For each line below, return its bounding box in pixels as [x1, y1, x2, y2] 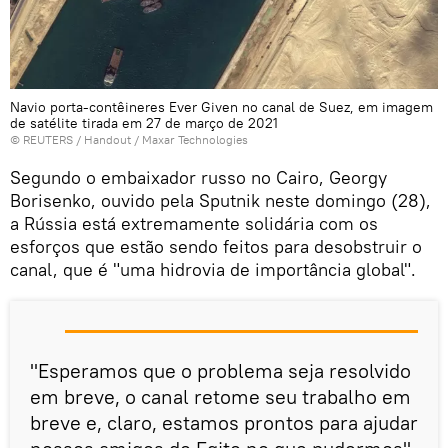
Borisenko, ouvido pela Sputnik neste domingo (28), [10, 188, 431, 212]
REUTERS [23, 131, 73, 147]
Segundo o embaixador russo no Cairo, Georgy [10, 165, 387, 189]
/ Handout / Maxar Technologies [73, 131, 248, 147]
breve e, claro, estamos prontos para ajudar [30, 409, 418, 435]
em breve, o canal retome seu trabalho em [30, 383, 411, 409]
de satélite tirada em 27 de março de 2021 [10, 113, 278, 132]
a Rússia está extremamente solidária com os [10, 211, 378, 235]
